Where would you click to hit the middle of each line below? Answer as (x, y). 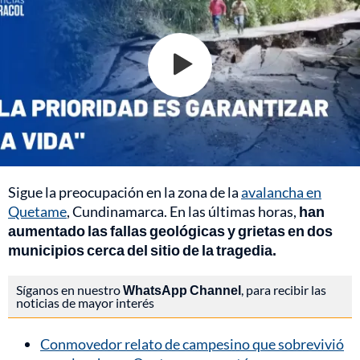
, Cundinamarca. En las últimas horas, (183, 211)
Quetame (37, 211)
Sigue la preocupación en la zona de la (125, 192)
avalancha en (281, 192)
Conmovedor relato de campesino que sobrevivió (192, 344)
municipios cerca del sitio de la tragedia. (142, 250)
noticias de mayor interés (85, 302)
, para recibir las (284, 289)
